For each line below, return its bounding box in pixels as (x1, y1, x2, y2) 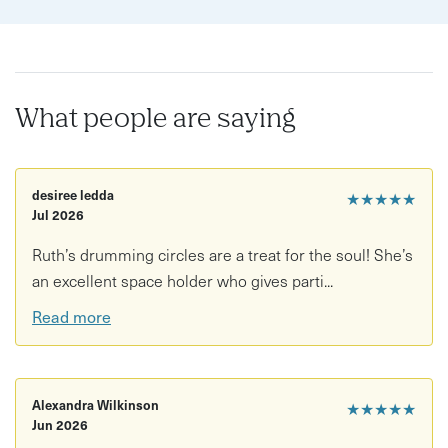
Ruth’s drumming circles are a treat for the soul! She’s (32, 242, 413, 267)
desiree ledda (32, 185, 114, 205)
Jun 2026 (32, 414, 88, 434)
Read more (32, 303, 111, 328)
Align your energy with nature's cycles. (34, 18, 314, 42)
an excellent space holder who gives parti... (32, 268, 333, 293)
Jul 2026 (32, 205, 84, 225)
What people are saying (15, 107, 296, 134)
